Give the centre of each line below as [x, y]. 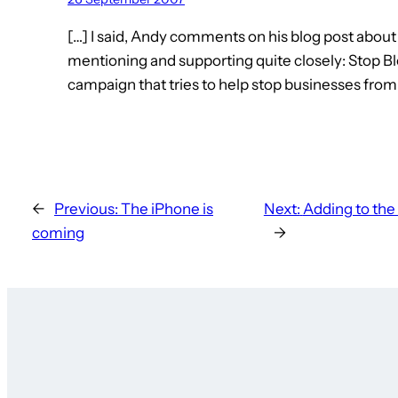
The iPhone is [167, 209]
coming [58, 233]
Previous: [86, 209]
